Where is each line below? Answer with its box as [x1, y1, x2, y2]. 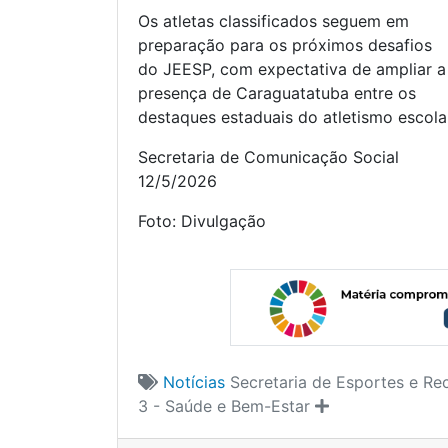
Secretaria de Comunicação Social [138, 147, 399, 168]
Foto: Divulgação [138, 211, 266, 232]
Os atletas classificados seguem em [138, 11, 409, 32]
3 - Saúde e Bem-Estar [138, 395, 310, 416]
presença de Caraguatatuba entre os [138, 83, 416, 104]
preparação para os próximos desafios [138, 35, 432, 56]
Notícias [163, 371, 230, 392]
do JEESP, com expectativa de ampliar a [138, 59, 446, 80]
